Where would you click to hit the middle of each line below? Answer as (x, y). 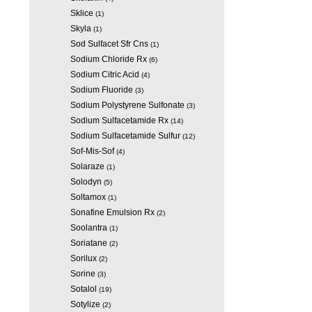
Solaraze (87, 166)
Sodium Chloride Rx (108, 59)
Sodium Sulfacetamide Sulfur (125, 136)
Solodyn (86, 182)
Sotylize (85, 304)
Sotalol (83, 289)
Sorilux (83, 258)
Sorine (83, 274)
